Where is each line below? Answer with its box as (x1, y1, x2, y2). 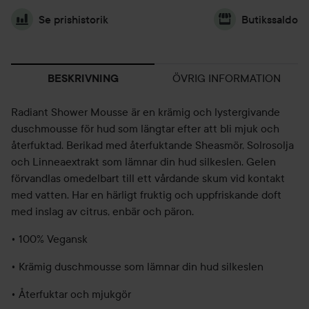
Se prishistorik (39, 12, 108, 26)
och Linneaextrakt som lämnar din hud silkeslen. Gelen (11, 154, 276, 168)
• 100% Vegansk (11, 232, 88, 246)
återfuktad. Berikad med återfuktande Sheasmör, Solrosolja (11, 138, 294, 152)
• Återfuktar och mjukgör (11, 287, 131, 301)
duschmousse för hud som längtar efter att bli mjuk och (11, 121, 279, 135)
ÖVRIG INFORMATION (172, 71, 281, 85)
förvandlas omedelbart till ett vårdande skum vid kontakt (11, 171, 285, 185)
